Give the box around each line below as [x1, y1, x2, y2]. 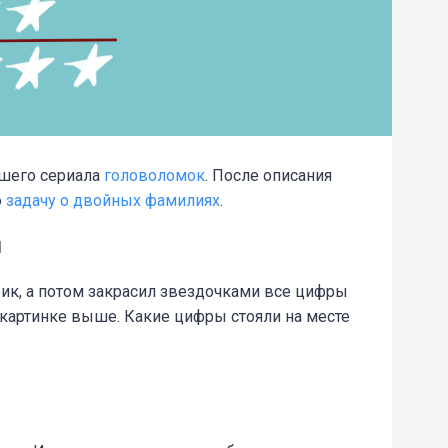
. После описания [205, 165, 332, 185]
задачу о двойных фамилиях [6, 190, 220, 210]
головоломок [104, 165, 205, 185]
